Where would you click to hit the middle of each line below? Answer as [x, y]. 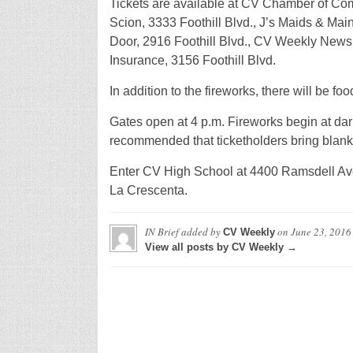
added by [201, 231]
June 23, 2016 [321, 231]
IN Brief [162, 231]
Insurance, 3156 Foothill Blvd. [192, 60]
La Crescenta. [148, 190]
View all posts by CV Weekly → [221, 247]
